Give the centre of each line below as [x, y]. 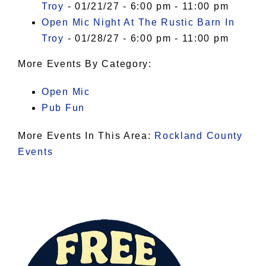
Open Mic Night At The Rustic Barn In [138, 23]
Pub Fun [63, 108]
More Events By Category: [85, 64]
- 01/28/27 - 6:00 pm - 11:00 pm [146, 39]
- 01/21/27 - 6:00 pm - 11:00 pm [146, 7]
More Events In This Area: [86, 136]
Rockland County [199, 136]
